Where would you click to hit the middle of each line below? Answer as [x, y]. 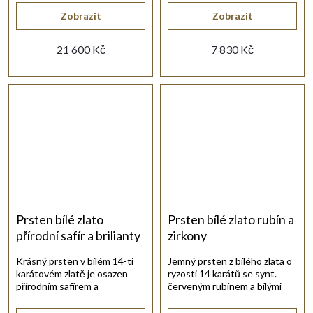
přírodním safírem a [57, 286]
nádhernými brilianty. [62, 298]
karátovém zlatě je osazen [72, 273]
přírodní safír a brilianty [78, 235]
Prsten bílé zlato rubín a [231, 219]
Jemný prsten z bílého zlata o [230, 261]
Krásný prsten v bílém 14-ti [75, 261]
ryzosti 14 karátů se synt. [222, 273]
